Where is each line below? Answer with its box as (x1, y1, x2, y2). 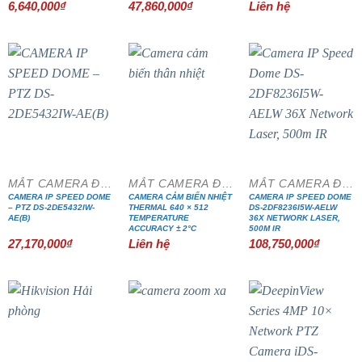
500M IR (249, 224, 281, 234)
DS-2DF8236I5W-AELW (249, 203, 338, 213)
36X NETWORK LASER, (249, 213, 341, 223)
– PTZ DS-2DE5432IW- (7, 203, 95, 213)
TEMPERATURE (128, 213, 190, 223)
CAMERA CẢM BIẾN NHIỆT (128, 192, 233, 202)
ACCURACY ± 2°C (128, 224, 197, 234)
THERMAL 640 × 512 (128, 203, 209, 213)
